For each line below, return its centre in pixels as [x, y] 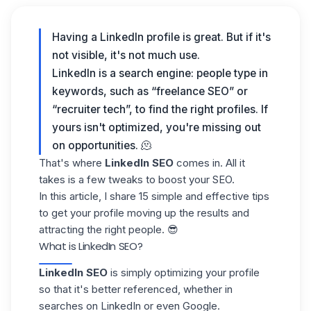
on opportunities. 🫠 [102, 145]
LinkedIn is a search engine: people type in [160, 73]
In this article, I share [89, 196]
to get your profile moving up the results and [144, 213]
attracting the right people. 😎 [109, 229]
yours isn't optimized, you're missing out [157, 127]
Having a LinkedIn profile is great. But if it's [161, 37]
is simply [131, 272]
